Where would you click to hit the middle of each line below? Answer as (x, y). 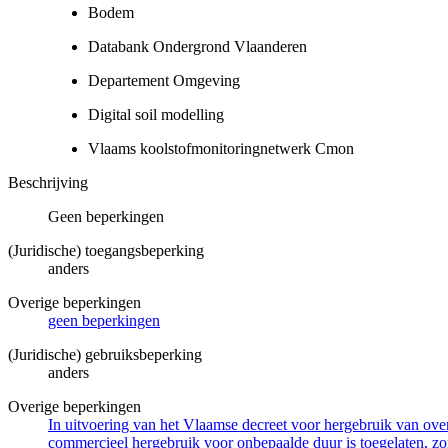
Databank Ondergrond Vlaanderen (197, 46)
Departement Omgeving (164, 80)
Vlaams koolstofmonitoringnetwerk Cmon (221, 148)
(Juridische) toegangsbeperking (106, 250)
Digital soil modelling (156, 114)
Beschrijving (48, 182)
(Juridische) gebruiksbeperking (105, 354)
